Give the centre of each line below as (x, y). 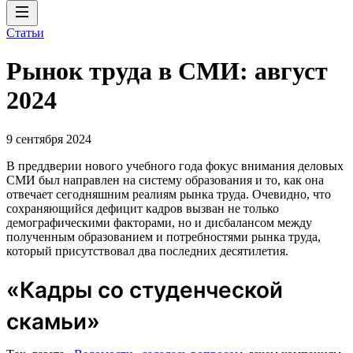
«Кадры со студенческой (145, 290)
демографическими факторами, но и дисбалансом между (159, 222)
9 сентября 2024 (49, 139)
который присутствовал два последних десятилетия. (147, 251)
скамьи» (53, 321)
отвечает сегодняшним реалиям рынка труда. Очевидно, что (169, 194)
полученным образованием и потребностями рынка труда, (163, 236)
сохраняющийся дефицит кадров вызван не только (143, 208)
